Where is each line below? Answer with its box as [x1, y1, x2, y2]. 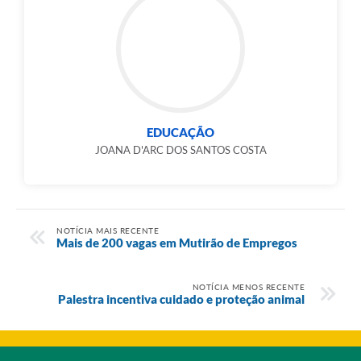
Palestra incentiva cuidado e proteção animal [58, 291, 305, 306]
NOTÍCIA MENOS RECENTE [192, 281, 305, 292]
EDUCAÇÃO [147, 124, 214, 139]
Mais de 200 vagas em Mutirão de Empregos [56, 234, 297, 250]
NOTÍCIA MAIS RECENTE [56, 225, 159, 235]
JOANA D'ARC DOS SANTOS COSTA [94, 143, 267, 156]
